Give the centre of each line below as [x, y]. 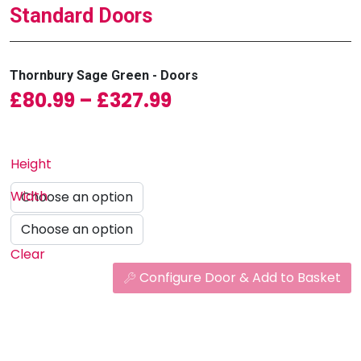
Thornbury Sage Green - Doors [104, 76]
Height [31, 164]
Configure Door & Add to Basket [240, 277]
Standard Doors [81, 16]
